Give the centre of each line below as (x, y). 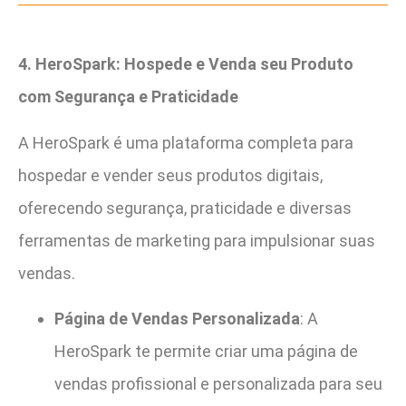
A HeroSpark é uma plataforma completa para (186, 142)
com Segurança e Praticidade (128, 97)
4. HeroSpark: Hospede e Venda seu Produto (186, 64)
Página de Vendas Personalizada (177, 319)
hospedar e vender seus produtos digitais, (170, 175)
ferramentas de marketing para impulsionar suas (197, 240)
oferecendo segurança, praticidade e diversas (185, 208)
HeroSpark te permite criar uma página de (206, 352)
